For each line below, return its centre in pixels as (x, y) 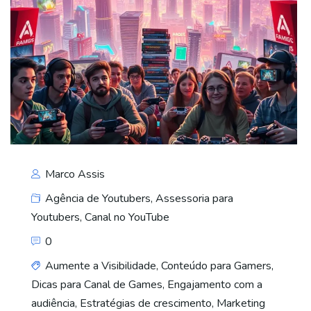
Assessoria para (194, 199)
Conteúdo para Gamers (216, 266)
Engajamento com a (215, 285)
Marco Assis (74, 175)
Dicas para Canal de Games (97, 285)
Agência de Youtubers (98, 199)
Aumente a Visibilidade (101, 266)
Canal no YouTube (127, 218)
